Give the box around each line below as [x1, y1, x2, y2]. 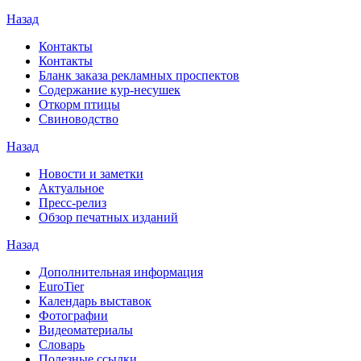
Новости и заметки [39, 167, 143, 181]
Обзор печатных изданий [39, 210, 178, 225]
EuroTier [39, 280, 84, 294]
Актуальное [39, 181, 104, 196]
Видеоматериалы [39, 323, 133, 338]
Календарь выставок [39, 294, 151, 309]
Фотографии [39, 309, 108, 323]
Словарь [39, 338, 85, 352]
